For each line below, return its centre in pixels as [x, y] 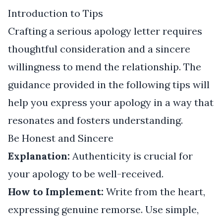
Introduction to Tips [55, 13]
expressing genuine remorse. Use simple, [103, 209]
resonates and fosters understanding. [95, 120]
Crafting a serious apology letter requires [105, 31]
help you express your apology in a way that [111, 102]
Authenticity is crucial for [131, 156]
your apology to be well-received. [86, 173]
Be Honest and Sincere [61, 138]
